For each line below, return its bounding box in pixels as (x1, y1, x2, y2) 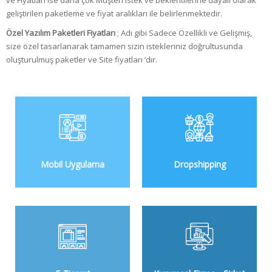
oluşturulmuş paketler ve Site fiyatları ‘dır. (6, 53, 157, 65)
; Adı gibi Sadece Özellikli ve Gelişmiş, (115, 27, 252, 38)
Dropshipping (173, 158, 226, 170)
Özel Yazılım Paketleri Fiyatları (6, 27, 115, 38)
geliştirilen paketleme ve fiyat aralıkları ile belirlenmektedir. (6, 7, 222, 19)
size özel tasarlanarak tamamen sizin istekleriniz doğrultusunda (6, 40, 243, 52)
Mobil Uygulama (41, 158, 104, 170)
